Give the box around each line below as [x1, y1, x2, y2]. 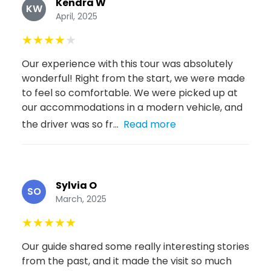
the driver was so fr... [22, 117, 119, 131]
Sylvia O [56, 178, 97, 192]
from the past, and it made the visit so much [22, 253, 232, 268]
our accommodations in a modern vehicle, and [22, 100, 243, 114]
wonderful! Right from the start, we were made [22, 71, 245, 85]
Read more [123, 117, 176, 131]
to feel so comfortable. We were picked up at [22, 85, 238, 100]
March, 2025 [56, 192, 106, 205]
